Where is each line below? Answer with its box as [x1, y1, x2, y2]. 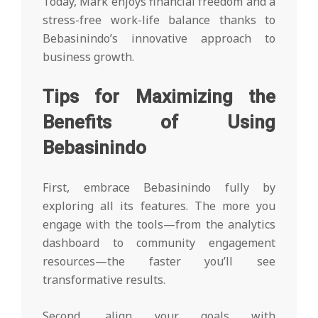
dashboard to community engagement [43, 235, 275, 251]
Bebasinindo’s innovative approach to [43, 31, 275, 47]
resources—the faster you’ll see [43, 253, 275, 270]
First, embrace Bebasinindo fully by [43, 180, 275, 196]
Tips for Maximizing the [43, 86, 275, 108]
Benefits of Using [43, 111, 275, 133]
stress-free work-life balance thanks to [43, 12, 275, 28]
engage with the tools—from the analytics [43, 216, 275, 233]
